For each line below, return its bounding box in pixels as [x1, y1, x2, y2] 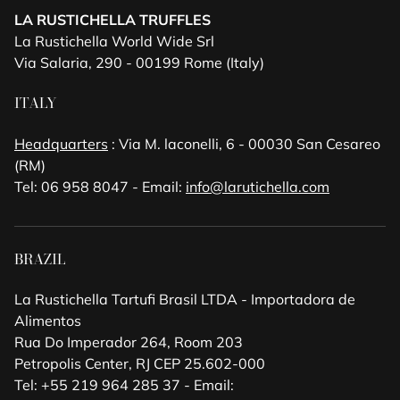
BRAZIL [14, 247, 65, 270]
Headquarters [14, 134, 108, 153]
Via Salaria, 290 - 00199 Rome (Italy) [14, 54, 264, 71]
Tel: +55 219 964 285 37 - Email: [14, 375, 234, 394]
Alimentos [14, 311, 81, 329]
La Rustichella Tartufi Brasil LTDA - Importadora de [14, 289, 355, 308]
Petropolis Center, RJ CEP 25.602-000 [14, 354, 265, 372]
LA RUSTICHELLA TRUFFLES [14, 11, 211, 29]
